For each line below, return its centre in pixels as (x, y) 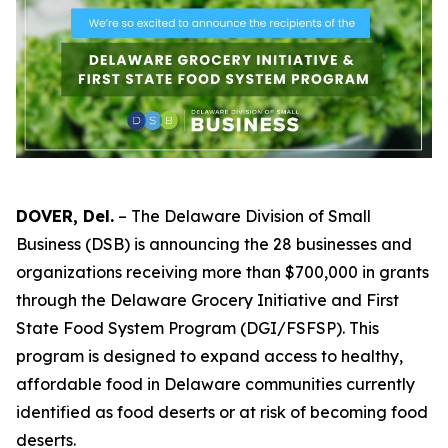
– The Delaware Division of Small (242, 215)
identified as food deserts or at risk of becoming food (222, 411)
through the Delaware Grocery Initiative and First (207, 299)
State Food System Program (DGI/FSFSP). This (197, 327)
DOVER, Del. (65, 215)
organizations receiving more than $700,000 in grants (222, 271)
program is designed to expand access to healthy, (209, 355)
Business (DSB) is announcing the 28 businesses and (214, 243)
